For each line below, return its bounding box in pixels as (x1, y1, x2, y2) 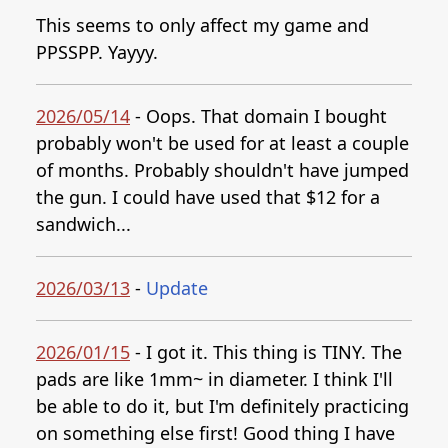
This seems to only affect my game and (36, 13, 369, 37)
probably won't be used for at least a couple (36, 131, 409, 155)
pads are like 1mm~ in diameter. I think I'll (36, 367, 393, 391)
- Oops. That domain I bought (130, 104, 387, 128)
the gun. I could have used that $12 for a (36, 185, 380, 209)
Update (146, 276, 208, 300)
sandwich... (36, 212, 131, 236)
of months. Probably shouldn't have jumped (36, 158, 409, 182)
